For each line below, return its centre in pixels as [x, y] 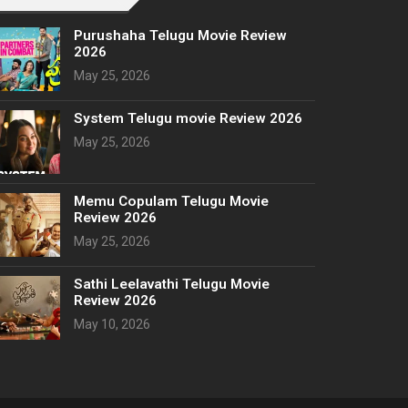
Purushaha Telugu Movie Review [180, 36]
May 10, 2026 [112, 324]
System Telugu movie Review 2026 [188, 118]
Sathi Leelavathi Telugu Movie [172, 284]
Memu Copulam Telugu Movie [171, 201]
